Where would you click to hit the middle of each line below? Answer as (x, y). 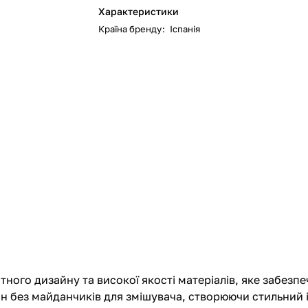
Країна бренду (130, 29)
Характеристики (139, 11)
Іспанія (185, 29)
